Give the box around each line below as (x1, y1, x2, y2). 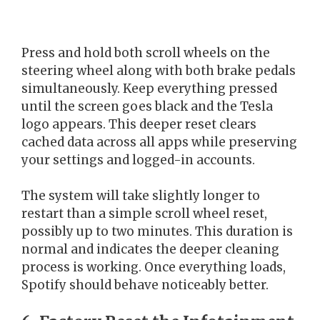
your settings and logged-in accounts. (21, 151, 255, 168)
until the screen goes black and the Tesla (21, 98, 273, 114)
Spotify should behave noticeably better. (21, 277, 269, 294)
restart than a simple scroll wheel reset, (21, 206, 267, 222)
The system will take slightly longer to (21, 188, 260, 204)
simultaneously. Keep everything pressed (21, 80, 277, 96)
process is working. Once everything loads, (21, 259, 286, 276)
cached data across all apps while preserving (21, 134, 297, 150)
